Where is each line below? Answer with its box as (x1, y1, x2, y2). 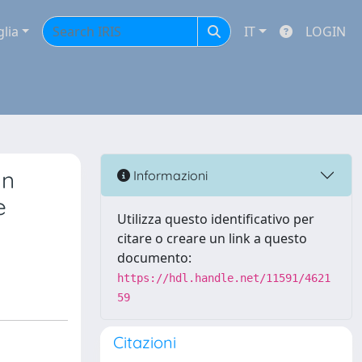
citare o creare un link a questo (117, 229, 307, 247)
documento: (117, 249, 192, 267)
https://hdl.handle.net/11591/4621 (117, 271, 330, 284)
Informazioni (130, 166, 208, 183)
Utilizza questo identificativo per (117, 210, 314, 228)
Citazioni (113, 332, 176, 352)
